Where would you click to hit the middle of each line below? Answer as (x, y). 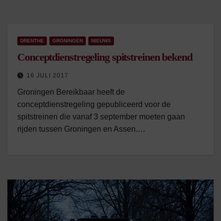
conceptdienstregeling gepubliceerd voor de (94, 104)
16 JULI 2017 (48, 75)
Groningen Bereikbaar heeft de (71, 92)
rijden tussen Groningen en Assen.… (81, 129)
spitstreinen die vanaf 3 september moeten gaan (101, 117)
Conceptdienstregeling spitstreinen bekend (105, 57)
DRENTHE (32, 41)
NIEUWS (101, 41)
